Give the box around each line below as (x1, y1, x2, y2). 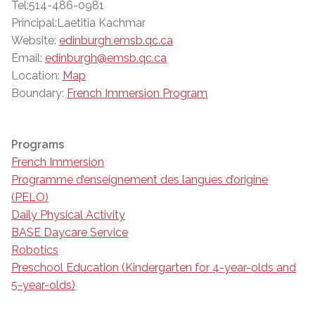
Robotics (11, 243, 58, 257)
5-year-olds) (11, 278, 75, 292)
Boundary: (11, 86, 64, 100)
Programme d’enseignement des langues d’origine (11, 172, 268, 186)
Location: (11, 68, 60, 82)
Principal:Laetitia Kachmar (11, 15, 146, 30)
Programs (11, 137, 64, 151)
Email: (11, 51, 42, 65)
